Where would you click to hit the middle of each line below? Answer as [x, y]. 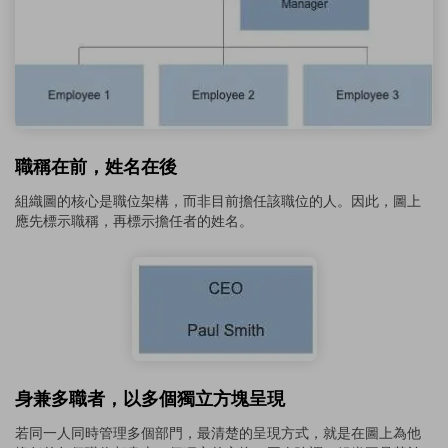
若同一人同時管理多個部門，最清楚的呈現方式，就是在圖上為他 [218, 433]
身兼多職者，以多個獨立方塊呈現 [150, 398]
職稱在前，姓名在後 [96, 166]
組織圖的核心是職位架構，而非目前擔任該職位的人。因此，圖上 [218, 201]
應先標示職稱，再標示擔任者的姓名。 [134, 221]
